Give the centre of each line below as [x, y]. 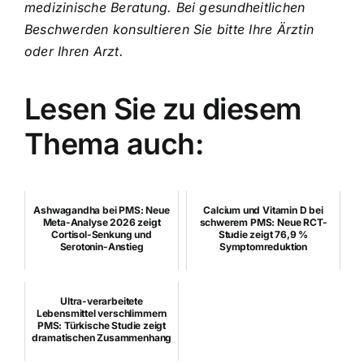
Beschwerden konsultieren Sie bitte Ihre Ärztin [169, 29]
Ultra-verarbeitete [102, 301]
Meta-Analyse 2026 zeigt [102, 222]
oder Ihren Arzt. [74, 51]
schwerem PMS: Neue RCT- [263, 222]
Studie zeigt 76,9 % [263, 234]
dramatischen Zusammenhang [102, 337]
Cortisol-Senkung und [102, 234]
